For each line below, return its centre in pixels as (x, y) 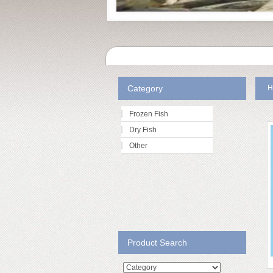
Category (145, 88)
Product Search (157, 243)
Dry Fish (143, 130)
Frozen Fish (149, 114)
